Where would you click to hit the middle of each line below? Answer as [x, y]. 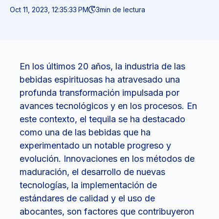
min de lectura [122, 10]
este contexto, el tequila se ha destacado [102, 119]
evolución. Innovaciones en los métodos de [107, 159]
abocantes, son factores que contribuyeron [107, 212]
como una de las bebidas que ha [85, 132]
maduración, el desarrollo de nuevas [92, 172]
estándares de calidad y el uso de [87, 198]
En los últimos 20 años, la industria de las [102, 66]
